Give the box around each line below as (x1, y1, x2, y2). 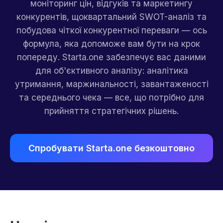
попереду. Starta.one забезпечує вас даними (17, 52, 206, 62)
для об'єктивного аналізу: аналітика (35, 66, 188, 76)
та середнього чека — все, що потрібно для (19, 93, 204, 103)
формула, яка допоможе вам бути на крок (23, 39, 200, 49)
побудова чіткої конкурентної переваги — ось (16, 25, 207, 35)
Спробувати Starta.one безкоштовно (28, 143, 195, 153)
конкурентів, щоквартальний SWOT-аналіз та (16, 12, 207, 22)
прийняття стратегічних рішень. (44, 106, 179, 116)
